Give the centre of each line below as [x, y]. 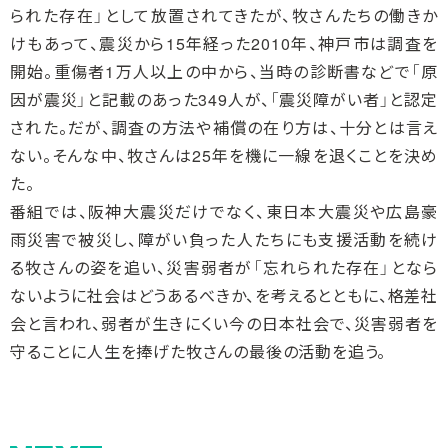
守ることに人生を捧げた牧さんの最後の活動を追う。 [198, 352]
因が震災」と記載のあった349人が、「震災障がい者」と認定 [224, 100]
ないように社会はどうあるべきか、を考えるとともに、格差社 [224, 296]
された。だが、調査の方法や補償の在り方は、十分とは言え [224, 128]
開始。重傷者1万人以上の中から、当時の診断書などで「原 [224, 72]
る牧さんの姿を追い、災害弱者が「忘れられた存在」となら [224, 268]
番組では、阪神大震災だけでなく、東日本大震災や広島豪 [224, 212]
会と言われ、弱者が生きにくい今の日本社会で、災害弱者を [224, 324]
